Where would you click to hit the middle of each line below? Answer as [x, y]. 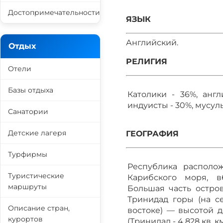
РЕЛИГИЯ [147, 61]
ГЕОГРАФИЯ [152, 134]
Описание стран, [39, 208]
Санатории [28, 111]
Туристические [36, 176]
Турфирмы [28, 154]
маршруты [27, 187]
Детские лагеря [37, 133]
